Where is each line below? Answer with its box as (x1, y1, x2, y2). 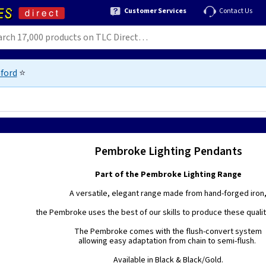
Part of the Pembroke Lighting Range (94, 169, 242, 180)
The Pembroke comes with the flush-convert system (74, 226, 262, 237)
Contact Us (219, 5, 252, 16)
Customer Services (124, 5, 186, 16)
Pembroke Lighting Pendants (94, 143, 242, 160)
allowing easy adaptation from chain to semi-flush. (78, 235, 258, 247)
